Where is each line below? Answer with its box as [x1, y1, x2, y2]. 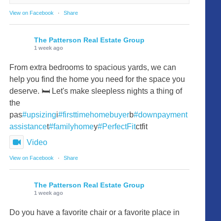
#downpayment [134, 110, 188, 119]
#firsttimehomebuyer [58, 110, 130, 119]
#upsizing [22, 110, 57, 119]
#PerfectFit [98, 122, 136, 131]
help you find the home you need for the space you [9, 74, 185, 83]
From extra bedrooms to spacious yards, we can [9, 63, 177, 72]
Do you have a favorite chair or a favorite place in [9, 208, 180, 217]
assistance [9, 122, 47, 131]
